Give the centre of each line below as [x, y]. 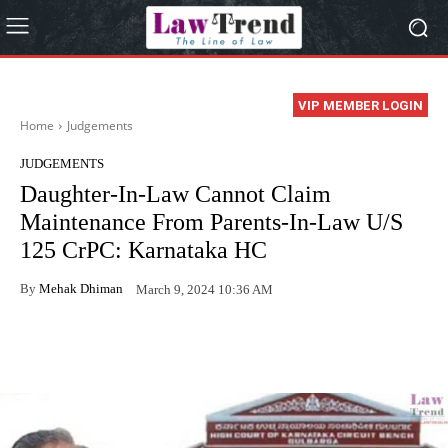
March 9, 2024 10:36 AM [204, 289]
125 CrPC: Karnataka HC [143, 250]
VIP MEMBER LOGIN [360, 106]
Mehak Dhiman [81, 288]
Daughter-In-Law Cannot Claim [175, 194]
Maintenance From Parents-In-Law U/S [211, 222]
